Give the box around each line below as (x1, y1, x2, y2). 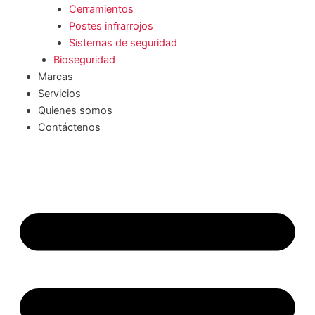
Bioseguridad (53, 53, 115, 66)
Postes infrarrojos (68, 19, 153, 32)
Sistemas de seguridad (68, 36, 177, 49)
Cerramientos (68, 2, 134, 15)
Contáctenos (37, 120, 101, 134)
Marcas (37, 70, 73, 83)
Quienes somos (37, 103, 112, 117)
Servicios (37, 86, 81, 100)
